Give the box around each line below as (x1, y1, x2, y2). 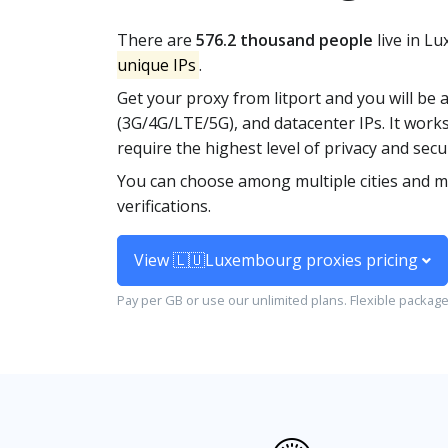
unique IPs (117, 54, 196, 76)
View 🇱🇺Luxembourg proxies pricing (134, 249, 422, 271)
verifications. (117, 195, 211, 217)
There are (117, 29, 196, 51)
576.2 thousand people (196, 29, 373, 51)
